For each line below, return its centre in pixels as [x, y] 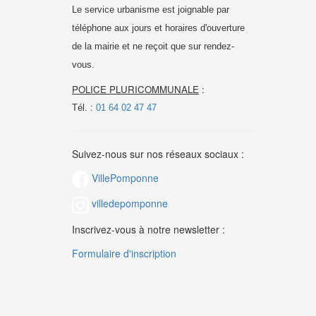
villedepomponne [128, 203]
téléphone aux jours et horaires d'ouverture [158, 28]
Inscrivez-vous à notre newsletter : [148, 229]
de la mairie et [101, 46]
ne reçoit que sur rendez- [182, 46]
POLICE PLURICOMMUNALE [135, 89]
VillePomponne [124, 178]
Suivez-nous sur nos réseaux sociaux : [158, 154]
